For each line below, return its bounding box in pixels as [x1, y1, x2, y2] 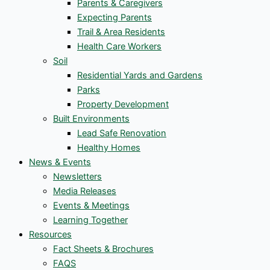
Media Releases [53, 185, 116, 196]
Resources [29, 228, 72, 240]
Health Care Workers [77, 40, 162, 52]
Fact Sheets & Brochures [53, 243, 154, 254]
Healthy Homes [77, 142, 140, 153]
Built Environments [53, 113, 130, 124]
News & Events [29, 156, 91, 168]
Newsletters [53, 171, 102, 182]
